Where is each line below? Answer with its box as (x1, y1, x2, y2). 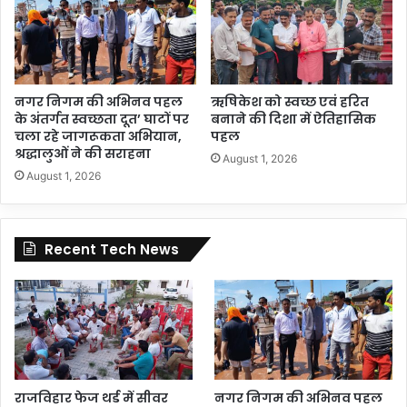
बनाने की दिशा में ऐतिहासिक (211, 109, 376, 128)
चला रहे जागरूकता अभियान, (15, 126, 182, 145)
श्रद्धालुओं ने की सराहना (15, 144, 151, 163)
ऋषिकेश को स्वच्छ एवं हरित (211, 92, 369, 111)
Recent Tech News (45, 239, 179, 259)
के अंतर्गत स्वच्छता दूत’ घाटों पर (15, 109, 189, 128)
